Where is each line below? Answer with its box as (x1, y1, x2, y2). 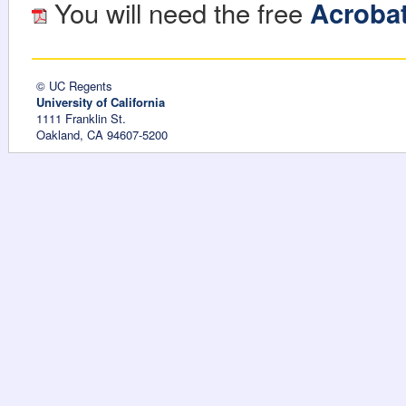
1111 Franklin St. (36, 109, 126, 127)
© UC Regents (36, 76, 112, 94)
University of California (36, 92, 165, 111)
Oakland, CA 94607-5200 (36, 125, 168, 143)
